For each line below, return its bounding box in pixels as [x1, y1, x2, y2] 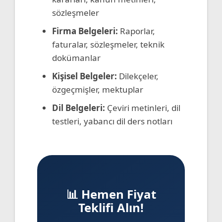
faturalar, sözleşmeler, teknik [52, 38, 165, 50]
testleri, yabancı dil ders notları [52, 115, 172, 127]
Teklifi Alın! [78, 199, 144, 216]
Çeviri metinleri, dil [105, 102, 180, 113]
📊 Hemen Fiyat [66, 185, 156, 202]
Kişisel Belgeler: [52, 70, 117, 82]
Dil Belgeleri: [52, 102, 105, 113]
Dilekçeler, [117, 70, 159, 82]
